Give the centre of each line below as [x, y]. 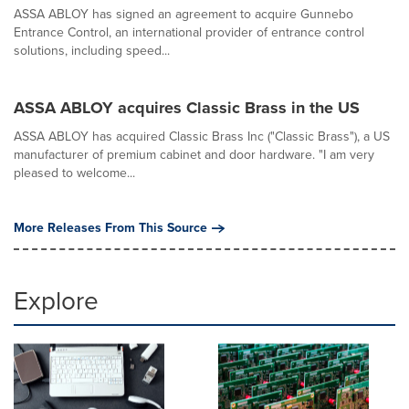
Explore [56, 301]
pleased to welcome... [74, 173]
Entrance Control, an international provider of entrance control [189, 32]
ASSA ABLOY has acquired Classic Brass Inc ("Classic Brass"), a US [202, 136]
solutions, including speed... [92, 51]
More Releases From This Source [110, 228]
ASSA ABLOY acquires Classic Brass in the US [187, 108]
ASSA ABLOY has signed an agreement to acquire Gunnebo [184, 14]
